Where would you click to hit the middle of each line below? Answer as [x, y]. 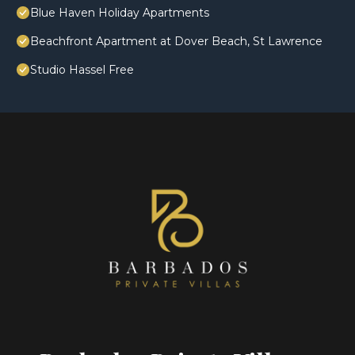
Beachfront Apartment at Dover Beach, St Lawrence [176, 42]
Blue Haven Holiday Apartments [120, 13]
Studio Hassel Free [82, 70]
